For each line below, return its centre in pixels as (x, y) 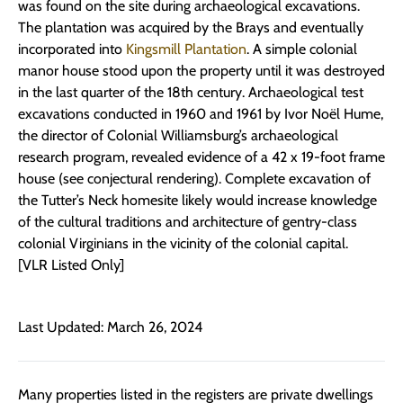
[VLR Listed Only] (71, 265)
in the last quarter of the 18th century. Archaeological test (191, 93)
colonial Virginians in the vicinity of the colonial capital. (183, 244)
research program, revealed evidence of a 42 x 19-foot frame (201, 157)
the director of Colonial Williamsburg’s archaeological (178, 136)
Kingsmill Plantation (186, 49)
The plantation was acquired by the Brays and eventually (191, 28)
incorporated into (72, 49)
